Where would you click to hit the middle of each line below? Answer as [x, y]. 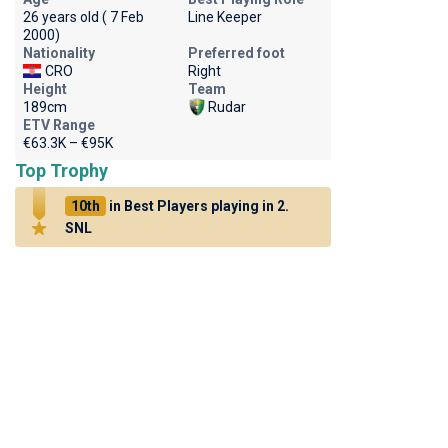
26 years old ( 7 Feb [83, 17]
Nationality [58, 53]
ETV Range [58, 125]
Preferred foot [236, 53]
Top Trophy [61, 170]
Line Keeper [224, 17]
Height [44, 89]
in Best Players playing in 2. [197, 206]
